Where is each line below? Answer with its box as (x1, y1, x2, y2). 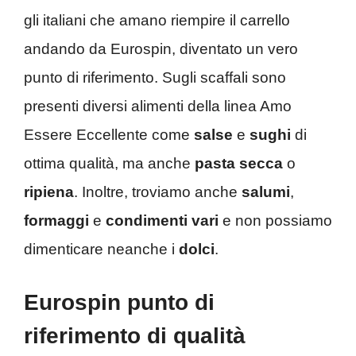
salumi (242, 183, 290, 200)
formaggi (24, 211, 89, 229)
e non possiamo (219, 211, 332, 229)
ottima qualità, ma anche (24, 154, 195, 172)
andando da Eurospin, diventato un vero (24, 40, 298, 57)
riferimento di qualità (24, 323, 246, 349)
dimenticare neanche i (24, 240, 179, 257)
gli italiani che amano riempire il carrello (24, 11, 290, 29)
